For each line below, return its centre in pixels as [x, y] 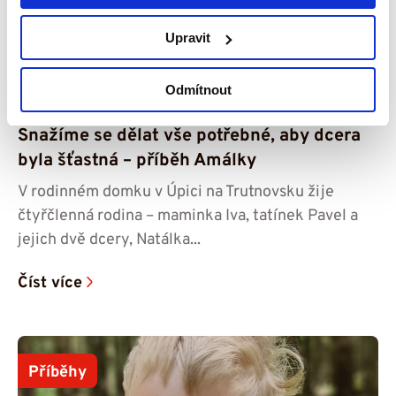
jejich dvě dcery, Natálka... [109, 240]
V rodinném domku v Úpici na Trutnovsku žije [176, 192]
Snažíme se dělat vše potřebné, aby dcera [189, 136]
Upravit [188, 38]
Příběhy [57, 372]
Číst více [50, 283]
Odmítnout [198, 89]
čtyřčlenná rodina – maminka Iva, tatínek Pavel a [188, 216]
